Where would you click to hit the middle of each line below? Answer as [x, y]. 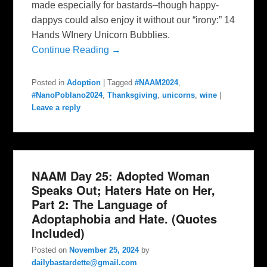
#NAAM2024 [157, 83]
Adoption [84, 83]
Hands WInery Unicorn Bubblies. [101, 35]
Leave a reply [56, 108]
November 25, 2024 [104, 250]
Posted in [48, 83]
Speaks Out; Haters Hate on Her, [124, 190]
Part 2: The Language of [100, 204]
